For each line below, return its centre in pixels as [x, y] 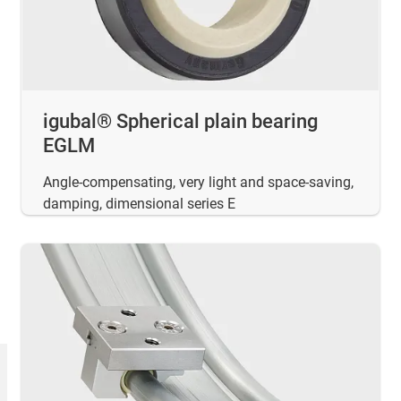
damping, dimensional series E [139, 204]
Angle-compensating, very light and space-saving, [198, 183]
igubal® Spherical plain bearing [180, 122]
